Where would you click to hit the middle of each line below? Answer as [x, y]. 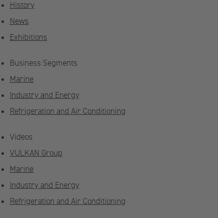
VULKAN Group [36, 153]
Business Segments [44, 63]
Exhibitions [28, 37]
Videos [21, 137]
